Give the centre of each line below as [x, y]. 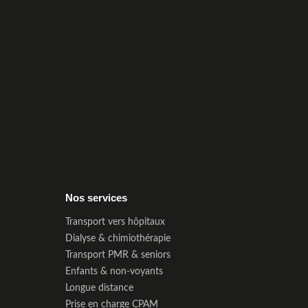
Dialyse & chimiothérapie [118, 239]
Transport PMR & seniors [118, 255]
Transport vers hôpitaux [115, 222]
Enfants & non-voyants [114, 272]
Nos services [97, 198]
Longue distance [100, 288]
